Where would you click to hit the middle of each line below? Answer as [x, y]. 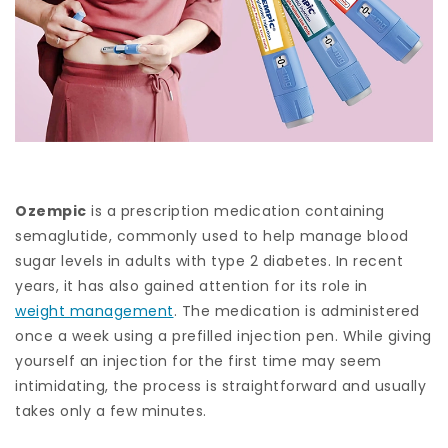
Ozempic [51, 210]
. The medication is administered [296, 310]
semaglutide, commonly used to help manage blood [212, 235]
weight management [94, 310]
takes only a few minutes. [111, 410]
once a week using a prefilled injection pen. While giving [223, 335]
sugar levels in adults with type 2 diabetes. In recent [209, 260]
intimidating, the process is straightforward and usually [220, 385]
